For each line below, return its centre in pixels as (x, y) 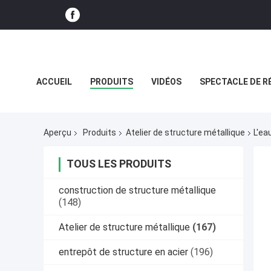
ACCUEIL (54, 82)
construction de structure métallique (137, 191)
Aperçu (57, 133)
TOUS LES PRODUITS (119, 164)
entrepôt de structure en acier (123, 252)
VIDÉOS (166, 82)
